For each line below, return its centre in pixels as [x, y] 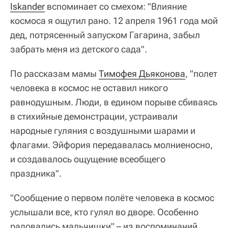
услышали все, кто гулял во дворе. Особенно [104, 212]
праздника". [36, 174]
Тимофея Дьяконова [142, 74]
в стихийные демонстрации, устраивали [94, 117]
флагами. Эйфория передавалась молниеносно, [111, 145]
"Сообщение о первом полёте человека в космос [112, 198]
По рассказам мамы [54, 74]
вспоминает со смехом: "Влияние [116, 7]
